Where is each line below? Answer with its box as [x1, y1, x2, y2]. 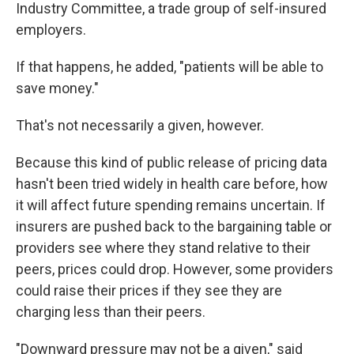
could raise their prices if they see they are [16, 282, 282, 299]
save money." [16, 80, 99, 97]
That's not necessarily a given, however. [16, 117, 264, 134]
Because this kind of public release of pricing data [16, 154, 327, 171]
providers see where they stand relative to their [16, 239, 311, 257]
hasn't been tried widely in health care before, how [16, 175, 328, 193]
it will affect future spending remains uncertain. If [16, 197, 326, 214]
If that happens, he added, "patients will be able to [16, 58, 323, 76]
